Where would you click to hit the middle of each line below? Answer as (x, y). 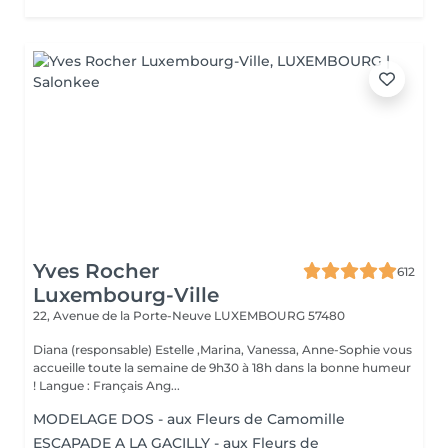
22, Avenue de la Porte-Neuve (123, 315)
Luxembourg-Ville (126, 295)
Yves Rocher (96, 271)
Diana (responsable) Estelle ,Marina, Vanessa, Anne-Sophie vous (222, 349)
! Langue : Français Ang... (109, 385)
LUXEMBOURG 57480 (279, 315)
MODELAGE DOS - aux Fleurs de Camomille (189, 419)
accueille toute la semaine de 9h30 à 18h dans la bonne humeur (222, 367)
